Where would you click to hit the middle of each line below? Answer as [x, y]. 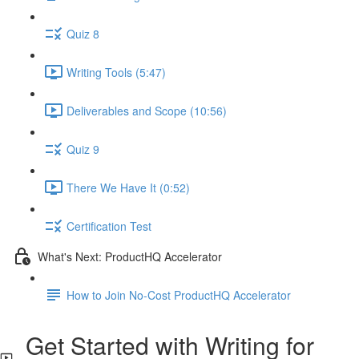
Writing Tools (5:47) [116, 72]
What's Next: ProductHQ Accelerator [130, 256]
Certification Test [109, 226]
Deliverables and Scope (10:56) [147, 110]
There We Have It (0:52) [128, 187]
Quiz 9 [83, 149]
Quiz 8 [83, 33]
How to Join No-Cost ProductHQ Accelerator [179, 294]
